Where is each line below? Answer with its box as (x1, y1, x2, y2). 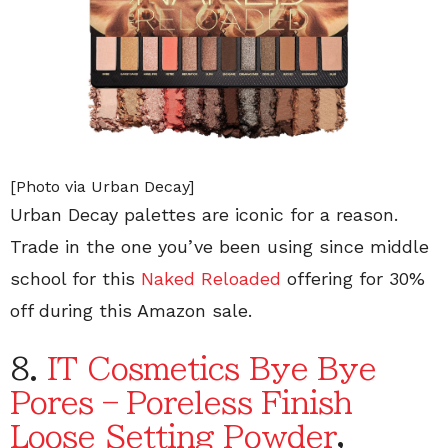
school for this (10, 268, 141, 290)
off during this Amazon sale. (10, 300, 252, 322)
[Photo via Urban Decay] (10, 177, 194, 197)
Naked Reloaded (141, 268, 281, 290)
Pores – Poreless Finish (10, 388, 353, 419)
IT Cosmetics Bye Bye (47, 354, 377, 385)
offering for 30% (281, 268, 425, 290)
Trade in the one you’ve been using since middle (10, 236, 429, 258)
